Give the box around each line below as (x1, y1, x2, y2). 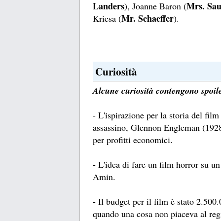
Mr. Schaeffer (121, 12, 174, 25)
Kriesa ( (93, 12, 121, 25)
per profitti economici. (93, 134, 173, 146)
